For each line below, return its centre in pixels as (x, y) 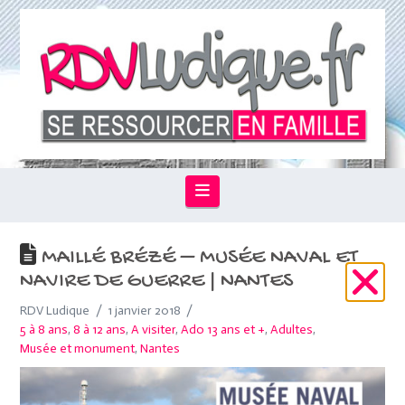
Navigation (249, 190)
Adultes (292, 330)
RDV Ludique (55, 311)
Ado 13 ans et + (223, 330)
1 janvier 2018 (144, 311)
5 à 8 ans (44, 330)
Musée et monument (78, 349)
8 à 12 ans (100, 330)
